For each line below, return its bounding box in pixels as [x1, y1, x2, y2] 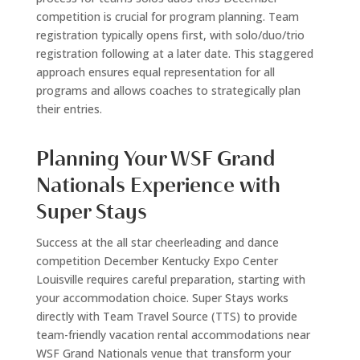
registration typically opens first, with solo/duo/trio [35, 27, 305, 43]
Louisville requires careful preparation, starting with [35, 272, 305, 288]
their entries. [35, 101, 102, 117]
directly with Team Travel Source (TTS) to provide [35, 309, 297, 325]
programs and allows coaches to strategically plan [35, 83, 301, 99]
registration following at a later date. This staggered [35, 46, 313, 62]
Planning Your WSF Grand [35, 146, 275, 172]
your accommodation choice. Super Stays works [35, 290, 288, 306]
